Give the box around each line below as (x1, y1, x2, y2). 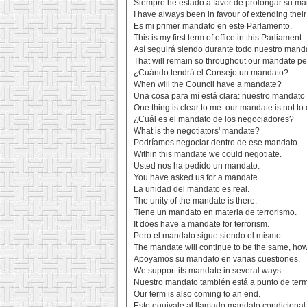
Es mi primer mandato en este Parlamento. (134, 21, 293, 32)
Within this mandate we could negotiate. (134, 149, 282, 160)
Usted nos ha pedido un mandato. (134, 161, 260, 171)
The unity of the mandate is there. (134, 196, 258, 206)
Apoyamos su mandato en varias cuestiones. (134, 254, 301, 265)
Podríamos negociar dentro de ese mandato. (134, 138, 300, 148)
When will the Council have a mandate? (134, 79, 282, 90)
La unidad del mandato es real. (134, 184, 250, 195)
